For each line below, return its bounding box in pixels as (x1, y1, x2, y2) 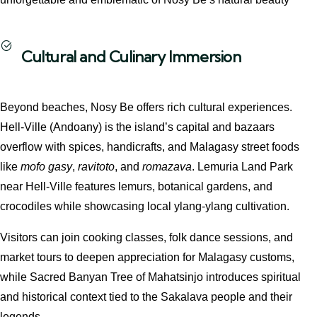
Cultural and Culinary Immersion (21, 47, 241, 67)
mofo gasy (21, 161, 72, 173)
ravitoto (78, 161, 115, 173)
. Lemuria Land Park (192, 161, 293, 173)
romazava (142, 161, 192, 173)
